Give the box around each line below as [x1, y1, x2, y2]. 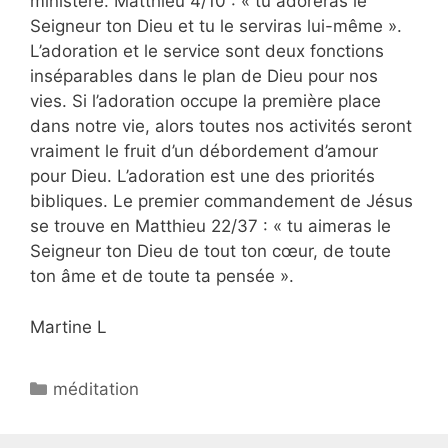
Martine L [30, 316, 107, 337]
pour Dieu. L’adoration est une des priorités [30, 166, 375, 187]
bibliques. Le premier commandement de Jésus [30, 191, 413, 212]
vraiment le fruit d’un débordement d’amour [30, 141, 378, 162]
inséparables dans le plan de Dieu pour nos [30, 66, 378, 87]
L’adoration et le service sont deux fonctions [30, 41, 384, 62]
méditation [53, 378, 140, 399]
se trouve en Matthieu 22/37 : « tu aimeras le [30, 216, 391, 237]
